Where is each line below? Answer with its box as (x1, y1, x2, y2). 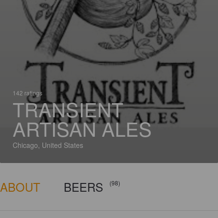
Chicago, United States (13, 140, 83, 150)
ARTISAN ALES (13, 114, 152, 142)
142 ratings (13, 89, 42, 97)
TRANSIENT (13, 95, 123, 123)
